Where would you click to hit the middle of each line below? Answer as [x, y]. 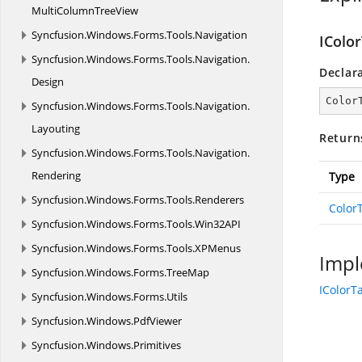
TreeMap [188, 272]
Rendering [56, 175]
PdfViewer [158, 321]
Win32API [218, 224]
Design [48, 82]
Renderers [219, 200]
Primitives [157, 345]
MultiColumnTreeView [85, 11]
